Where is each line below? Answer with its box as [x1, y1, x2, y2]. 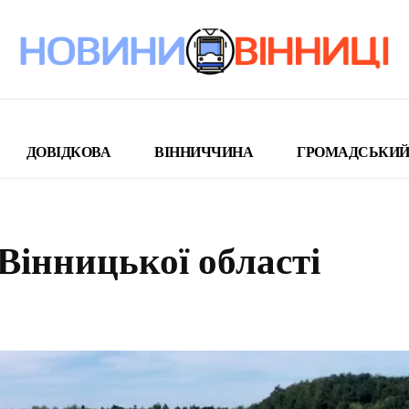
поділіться [189, 299, 244, 313]
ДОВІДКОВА [26, 144, 110, 161]
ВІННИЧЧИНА [154, 144, 253, 161]
